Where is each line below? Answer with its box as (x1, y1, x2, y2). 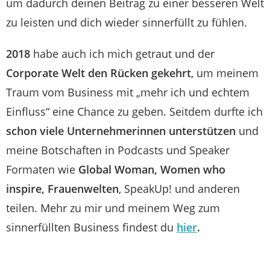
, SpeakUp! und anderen (119, 181, 240, 196)
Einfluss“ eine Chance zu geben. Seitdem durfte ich (6, 104, 263, 119)
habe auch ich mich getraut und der (30, 46, 215, 61)
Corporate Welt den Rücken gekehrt (6, 66, 191, 80)
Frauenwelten (48, 181, 119, 196)
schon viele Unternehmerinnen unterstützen (6, 124, 236, 138)
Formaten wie (6, 162, 78, 177)
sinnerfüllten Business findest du (6, 220, 174, 234)
